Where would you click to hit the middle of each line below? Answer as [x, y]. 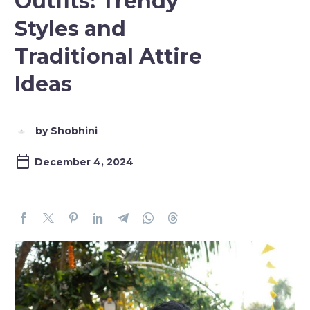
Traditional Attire [108, 56]
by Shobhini [66, 131]
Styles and [70, 29]
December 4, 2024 [84, 162]
